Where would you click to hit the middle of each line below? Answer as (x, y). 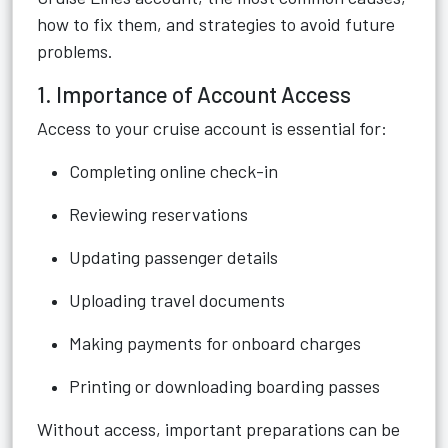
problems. (75, 51)
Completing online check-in (173, 171)
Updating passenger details (173, 257)
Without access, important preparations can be (218, 429)
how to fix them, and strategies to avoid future (216, 24)
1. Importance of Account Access (194, 94)
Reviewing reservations (158, 214)
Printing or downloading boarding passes (224, 386)
